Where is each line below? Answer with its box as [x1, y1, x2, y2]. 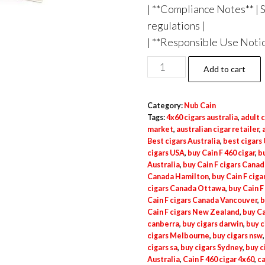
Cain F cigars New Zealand [147, 208, 240, 216]
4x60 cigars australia [166, 113, 238, 122]
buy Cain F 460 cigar [187, 148, 255, 157]
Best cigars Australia [147, 137, 220, 146]
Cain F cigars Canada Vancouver [147, 196, 257, 205]
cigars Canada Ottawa [147, 184, 225, 193]
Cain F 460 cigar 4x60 [182, 255, 254, 264]
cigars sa [147, 243, 177, 252]
